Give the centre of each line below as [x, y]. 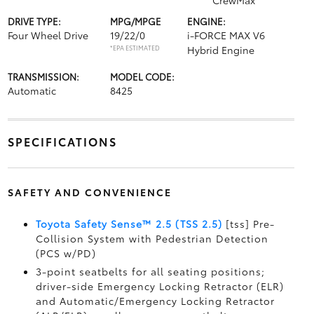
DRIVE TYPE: [34, 21]
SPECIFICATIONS [62, 141]
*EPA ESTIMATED [135, 47]
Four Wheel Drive [48, 35]
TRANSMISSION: [43, 76]
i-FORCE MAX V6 [226, 35]
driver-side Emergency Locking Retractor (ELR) [159, 286]
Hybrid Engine [220, 50]
